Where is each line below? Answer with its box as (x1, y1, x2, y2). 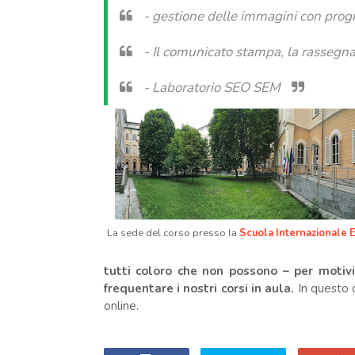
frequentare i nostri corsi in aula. (103, 281, 298, 296)
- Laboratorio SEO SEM (143, 78, 284, 97)
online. (103, 298, 139, 314)
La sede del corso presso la (106, 226, 239, 240)
